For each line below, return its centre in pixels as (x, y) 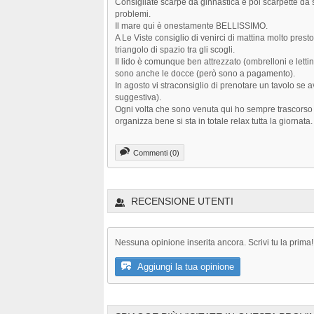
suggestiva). (138, 97)
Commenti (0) (156, 153)
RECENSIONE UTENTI (182, 202)
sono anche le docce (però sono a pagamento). (205, 73)
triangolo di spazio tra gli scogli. (175, 49)
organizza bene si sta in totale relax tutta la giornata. (214, 121)
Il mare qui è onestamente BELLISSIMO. (191, 25)
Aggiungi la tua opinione (186, 267)
